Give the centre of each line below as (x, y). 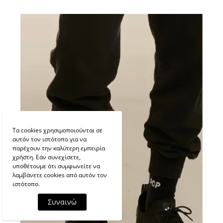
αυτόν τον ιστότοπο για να (50, 139)
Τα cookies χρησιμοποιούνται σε (57, 130)
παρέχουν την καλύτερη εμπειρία (59, 148)
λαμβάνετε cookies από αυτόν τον (60, 175)
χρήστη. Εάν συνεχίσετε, (47, 157)
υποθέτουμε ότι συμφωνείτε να (56, 166)
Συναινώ (62, 202)
